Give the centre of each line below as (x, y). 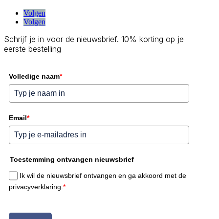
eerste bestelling (33, 49)
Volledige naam (34, 77)
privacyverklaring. (36, 187)
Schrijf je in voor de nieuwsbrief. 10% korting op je (94, 39)
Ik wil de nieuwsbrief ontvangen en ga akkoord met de (103, 176)
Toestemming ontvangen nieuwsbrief (72, 160)
